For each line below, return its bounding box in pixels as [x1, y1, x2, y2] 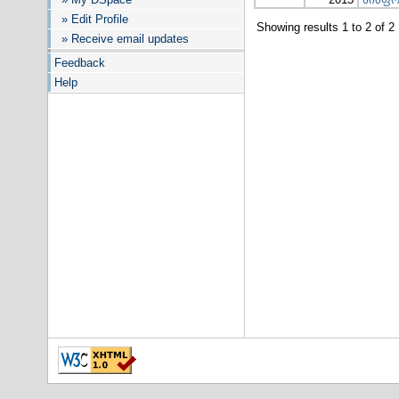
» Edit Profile [54, 12, 128, 26]
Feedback [54, 56, 105, 69]
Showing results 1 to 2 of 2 [256, 20, 395, 34]
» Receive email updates [54, 32, 189, 45]
